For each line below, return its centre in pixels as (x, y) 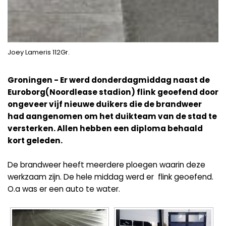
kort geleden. (35, 140)
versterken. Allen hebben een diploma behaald (105, 128)
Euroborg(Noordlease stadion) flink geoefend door (113, 92)
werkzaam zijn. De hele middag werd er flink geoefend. (110, 177)
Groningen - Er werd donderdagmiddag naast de (109, 80)
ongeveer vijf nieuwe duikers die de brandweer (105, 104)
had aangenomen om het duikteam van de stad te (112, 116)
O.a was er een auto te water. (64, 189)
